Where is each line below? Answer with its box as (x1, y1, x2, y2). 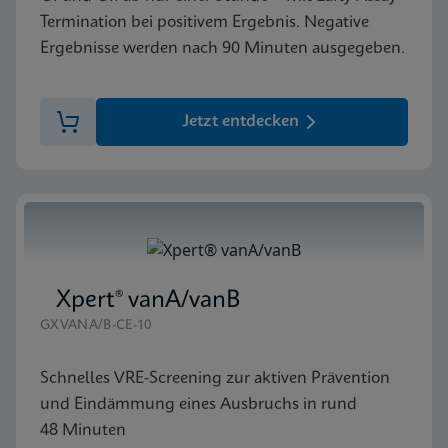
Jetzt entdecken (181, 112, 299, 130)
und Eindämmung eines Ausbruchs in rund (40, 395, 357, 413)
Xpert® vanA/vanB (56, 288, 240, 313)
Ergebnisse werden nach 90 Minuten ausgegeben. (40, 39, 405, 57)
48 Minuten (40, 421, 126, 439)
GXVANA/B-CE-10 (40, 318, 152, 332)
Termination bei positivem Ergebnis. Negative (40, 13, 369, 31)
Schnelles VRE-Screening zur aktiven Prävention (40, 369, 390, 387)
